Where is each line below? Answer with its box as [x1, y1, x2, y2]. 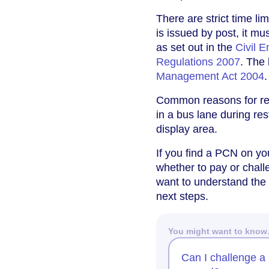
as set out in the [156, 41, 235, 54]
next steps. [156, 190, 208, 203]
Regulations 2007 [156, 56, 240, 68]
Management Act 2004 [156, 70, 264, 83]
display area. [156, 123, 217, 136]
